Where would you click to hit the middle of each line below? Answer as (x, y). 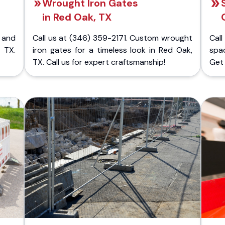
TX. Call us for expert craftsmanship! (99, 62)
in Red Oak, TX (77, 17)
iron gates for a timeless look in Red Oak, (113, 50)
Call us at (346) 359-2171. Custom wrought (113, 38)
